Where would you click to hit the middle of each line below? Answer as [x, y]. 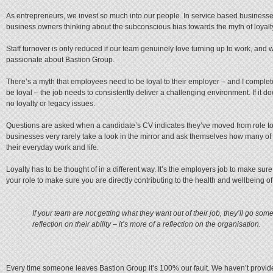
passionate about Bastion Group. [60, 60]
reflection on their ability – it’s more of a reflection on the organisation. [147, 225]
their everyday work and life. [52, 148]
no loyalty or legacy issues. [51, 104]
